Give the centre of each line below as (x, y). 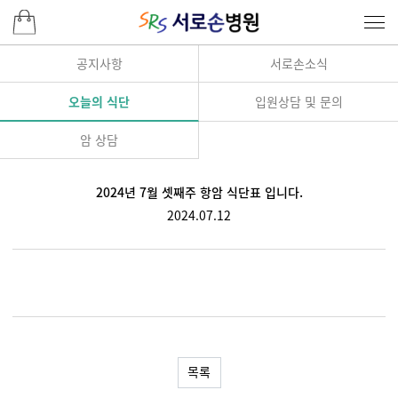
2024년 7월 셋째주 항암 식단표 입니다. (199, 192)
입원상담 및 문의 (298, 101)
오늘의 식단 (99, 101)
